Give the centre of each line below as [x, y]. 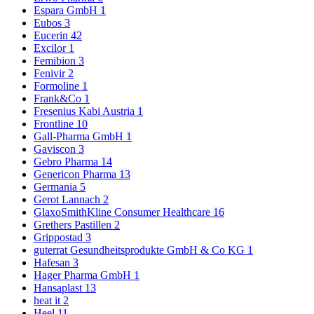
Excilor [51, 48]
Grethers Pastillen [74, 225]
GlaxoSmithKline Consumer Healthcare [123, 212]
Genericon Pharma [76, 175]
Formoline [58, 86]
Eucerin [52, 36]
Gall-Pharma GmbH [80, 137]
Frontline [55, 124]
